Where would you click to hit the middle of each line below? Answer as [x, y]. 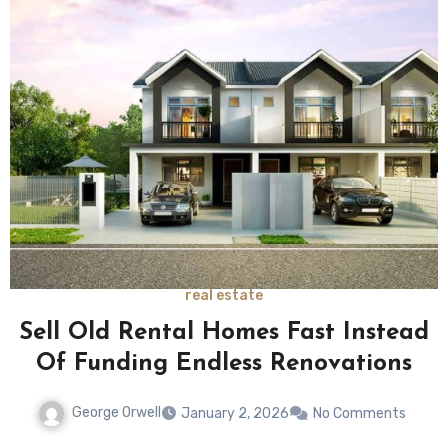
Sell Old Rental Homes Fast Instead [224, 333]
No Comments [359, 414]
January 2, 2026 [235, 414]
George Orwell [116, 413]
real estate [224, 296]
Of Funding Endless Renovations [224, 364]
